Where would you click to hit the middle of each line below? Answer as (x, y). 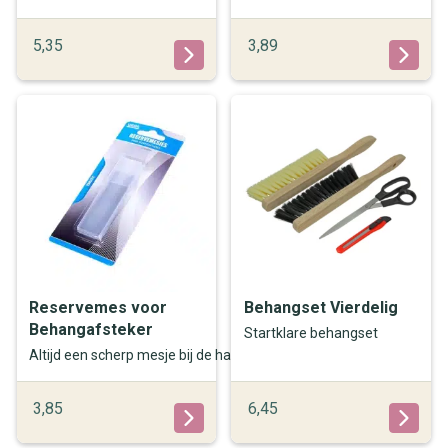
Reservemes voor (98, 307)
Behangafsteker (91, 329)
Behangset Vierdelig (320, 307)
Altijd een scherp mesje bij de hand (138, 355)
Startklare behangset (310, 333)
